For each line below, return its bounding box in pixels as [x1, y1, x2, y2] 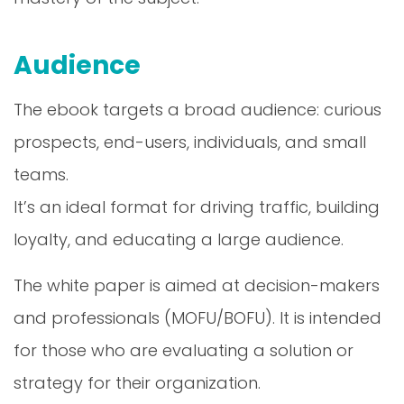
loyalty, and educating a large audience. [14, 227, 344, 251]
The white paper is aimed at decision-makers [14, 273, 380, 297]
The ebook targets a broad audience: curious [14, 97, 381, 121]
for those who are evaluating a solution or [14, 338, 353, 362]
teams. [14, 162, 69, 186]
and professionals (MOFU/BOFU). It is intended [14, 306, 381, 329]
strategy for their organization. [14, 371, 261, 394]
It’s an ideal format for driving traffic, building [14, 195, 380, 218]
